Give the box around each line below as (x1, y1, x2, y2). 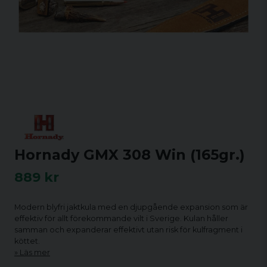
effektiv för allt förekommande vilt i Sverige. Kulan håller (14, 214, 228, 223)
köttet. (14, 237, 40, 246)
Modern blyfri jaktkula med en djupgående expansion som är (14, 203, 248, 212)
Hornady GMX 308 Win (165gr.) (14, 146, 245, 163)
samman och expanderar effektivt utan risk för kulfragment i (14, 225, 243, 234)
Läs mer (20, 248, 50, 257)
